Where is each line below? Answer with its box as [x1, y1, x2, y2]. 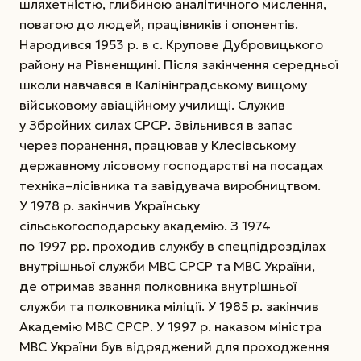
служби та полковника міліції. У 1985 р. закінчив [19, 298, 319, 315]
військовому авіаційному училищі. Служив [19, 97, 285, 114]
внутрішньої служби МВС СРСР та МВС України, [19, 258, 315, 275]
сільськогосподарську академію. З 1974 [19, 218, 271, 234]
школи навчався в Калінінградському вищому [19, 77, 307, 93]
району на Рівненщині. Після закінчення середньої [19, 56, 338, 73]
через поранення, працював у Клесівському [19, 137, 296, 154]
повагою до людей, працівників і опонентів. [19, 16, 298, 33]
